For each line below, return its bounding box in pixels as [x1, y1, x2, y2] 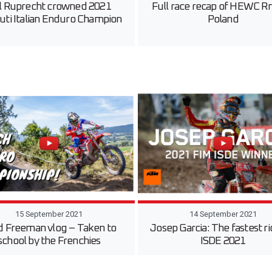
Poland [207, 14, 239, 25]
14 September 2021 [189, 209, 257, 219]
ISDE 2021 [200, 235, 246, 246]
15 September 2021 [15, 209, 83, 219]
